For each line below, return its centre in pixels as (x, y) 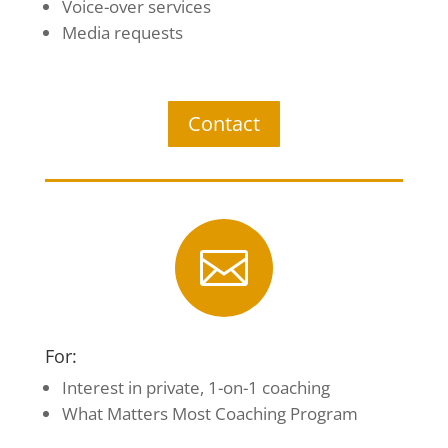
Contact (223, 123)
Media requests (122, 32)
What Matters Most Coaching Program (209, 413)
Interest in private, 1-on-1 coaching (195, 387)
